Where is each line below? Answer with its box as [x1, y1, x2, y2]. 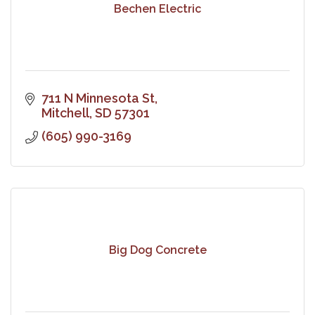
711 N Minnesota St [41, 90, 155, 105]
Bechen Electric [114, 2, 201, 16]
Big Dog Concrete [108, 243, 207, 257]
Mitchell [41, 105, 89, 120]
